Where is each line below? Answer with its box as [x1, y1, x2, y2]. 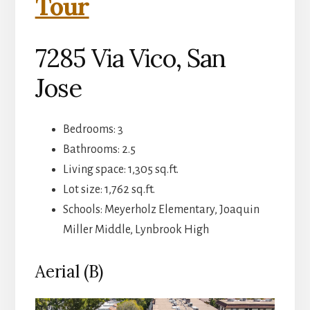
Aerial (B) [35, 261, 103, 283]
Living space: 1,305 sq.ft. [62, 163, 179, 176]
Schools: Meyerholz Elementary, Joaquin [62, 203, 259, 217]
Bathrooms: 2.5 [62, 143, 136, 156]
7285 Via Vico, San [35, 42, 226, 75]
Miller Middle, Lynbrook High [62, 224, 209, 237]
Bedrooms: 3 [62, 123, 123, 136]
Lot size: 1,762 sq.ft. [62, 183, 155, 197]
